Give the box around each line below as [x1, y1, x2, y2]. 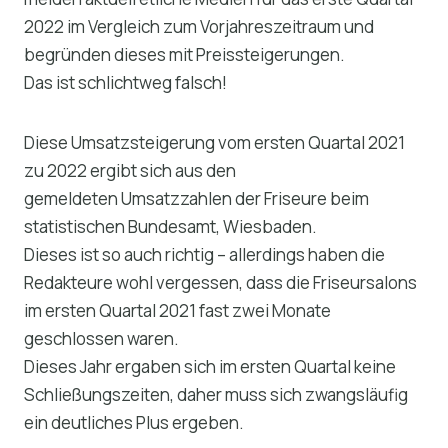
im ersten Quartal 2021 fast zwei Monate [24, 298, 331, 322]
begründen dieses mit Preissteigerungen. [24, 42, 348, 66]
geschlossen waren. [24, 326, 182, 350]
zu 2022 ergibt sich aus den [24, 158, 236, 182]
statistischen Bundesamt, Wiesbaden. [24, 214, 320, 238]
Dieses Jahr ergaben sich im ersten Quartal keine [24, 354, 396, 378]
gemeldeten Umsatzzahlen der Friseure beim [24, 186, 369, 210]
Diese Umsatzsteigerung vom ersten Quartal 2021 [24, 130, 405, 154]
